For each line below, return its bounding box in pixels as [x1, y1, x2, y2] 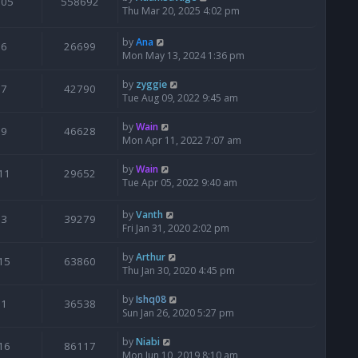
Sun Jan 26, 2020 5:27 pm [122, 306, 234, 320]
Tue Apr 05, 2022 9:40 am [122, 176, 237, 190]
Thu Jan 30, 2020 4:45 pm [122, 264, 235, 278]
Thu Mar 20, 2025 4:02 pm [122, 3, 240, 18]
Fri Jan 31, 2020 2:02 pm [122, 221, 229, 236]
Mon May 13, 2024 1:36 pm [122, 49, 245, 63]
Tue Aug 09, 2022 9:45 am [122, 91, 238, 105]
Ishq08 [136, 292, 166, 307]
